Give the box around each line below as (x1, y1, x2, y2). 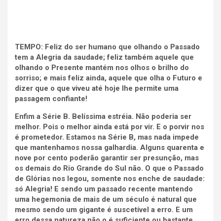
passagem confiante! (15, 94, 87, 104)
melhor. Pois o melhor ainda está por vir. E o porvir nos (15, 122, 204, 132)
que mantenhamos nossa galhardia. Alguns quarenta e (15, 143, 204, 152)
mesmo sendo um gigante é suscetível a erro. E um (15, 205, 193, 215)
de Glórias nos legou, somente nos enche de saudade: (15, 174, 205, 184)
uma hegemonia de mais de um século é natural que (15, 195, 197, 204)
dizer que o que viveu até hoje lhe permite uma (15, 84, 179, 93)
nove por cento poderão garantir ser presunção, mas (15, 153, 199, 163)
